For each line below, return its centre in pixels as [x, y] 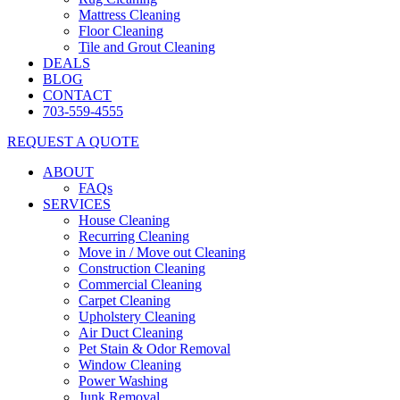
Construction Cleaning [142, 268]
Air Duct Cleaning [131, 333]
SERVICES [77, 204]
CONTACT [77, 95]
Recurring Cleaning [134, 236]
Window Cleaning [130, 365]
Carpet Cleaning [125, 300]
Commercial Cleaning [140, 284]
